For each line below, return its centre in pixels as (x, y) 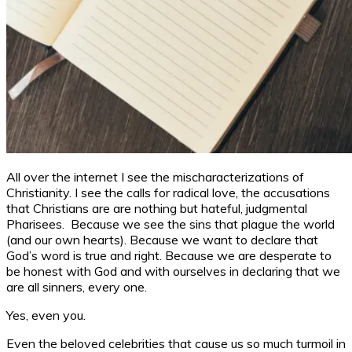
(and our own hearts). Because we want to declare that (162, 239)
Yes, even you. (46, 315)
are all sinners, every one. (77, 286)
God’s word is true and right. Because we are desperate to (169, 255)
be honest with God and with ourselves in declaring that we (173, 271)
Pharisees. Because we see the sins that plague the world (170, 224)
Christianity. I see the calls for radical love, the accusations (168, 192)
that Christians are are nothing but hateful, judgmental (157, 208)
